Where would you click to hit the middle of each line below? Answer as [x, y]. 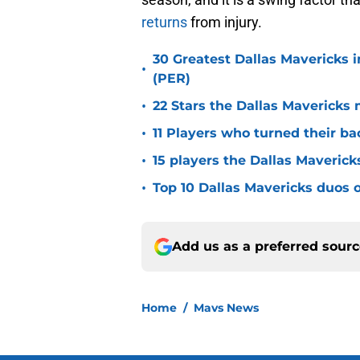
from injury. [225, 22]
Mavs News [226, 308]
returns [164, 22]
